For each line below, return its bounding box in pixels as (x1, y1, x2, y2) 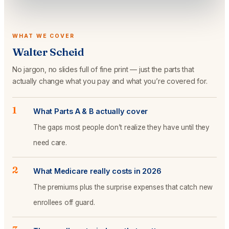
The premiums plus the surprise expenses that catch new (33, 183, 213, 191)
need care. (33, 139, 67, 147)
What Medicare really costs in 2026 (33, 167, 162, 175)
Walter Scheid (12, 45, 84, 58)
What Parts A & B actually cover (33, 107, 148, 116)
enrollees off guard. (33, 198, 95, 207)
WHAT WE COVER (12, 33, 75, 39)
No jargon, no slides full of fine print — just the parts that (12, 65, 194, 74)
